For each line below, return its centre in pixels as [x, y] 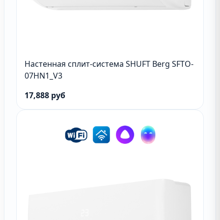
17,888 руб [45, 95]
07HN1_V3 [43, 76]
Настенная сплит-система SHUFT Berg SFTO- [109, 64]
